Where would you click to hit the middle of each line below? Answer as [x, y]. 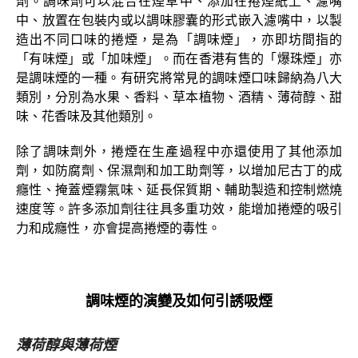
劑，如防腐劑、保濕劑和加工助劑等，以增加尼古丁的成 [179, 170]
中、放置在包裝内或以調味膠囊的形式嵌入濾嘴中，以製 [179, 20]
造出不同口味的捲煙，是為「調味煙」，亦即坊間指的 [179, 39]
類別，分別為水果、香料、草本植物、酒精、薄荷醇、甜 [179, 96]
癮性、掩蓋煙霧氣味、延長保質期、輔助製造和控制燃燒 [179, 189]
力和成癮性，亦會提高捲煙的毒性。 [118, 227]
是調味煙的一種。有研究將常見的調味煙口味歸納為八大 [179, 77]
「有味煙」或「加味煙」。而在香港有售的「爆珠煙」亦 [179, 58]
